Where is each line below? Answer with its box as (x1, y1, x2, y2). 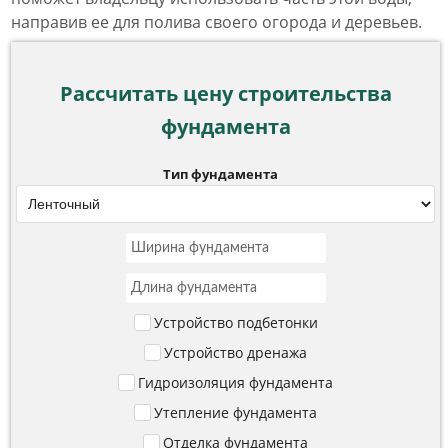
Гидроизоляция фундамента (138, 373, 333, 392)
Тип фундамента (163, 165, 278, 183)
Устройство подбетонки (153, 313, 318, 332)
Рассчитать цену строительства (59, 80, 392, 107)
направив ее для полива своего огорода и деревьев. (11, 11, 422, 33)
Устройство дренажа (164, 343, 307, 362)
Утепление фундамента (154, 403, 317, 422)
